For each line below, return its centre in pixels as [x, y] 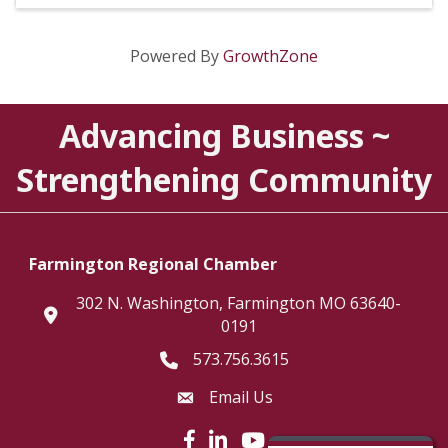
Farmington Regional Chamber [153, 263]
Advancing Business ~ [224, 135]
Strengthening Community [224, 179]
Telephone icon [217, 360]
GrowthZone [270, 55]
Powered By [176, 55]
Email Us [240, 396]
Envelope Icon [227, 398]
